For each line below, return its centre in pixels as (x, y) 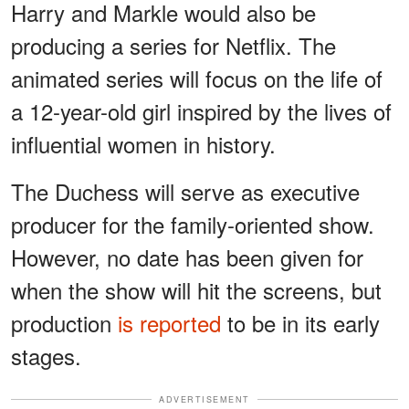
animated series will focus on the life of (197, 78)
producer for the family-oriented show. (193, 224)
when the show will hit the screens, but (196, 289)
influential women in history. (143, 143)
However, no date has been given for (187, 257)
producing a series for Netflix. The (173, 45)
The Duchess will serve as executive (185, 191)
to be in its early (300, 322)
